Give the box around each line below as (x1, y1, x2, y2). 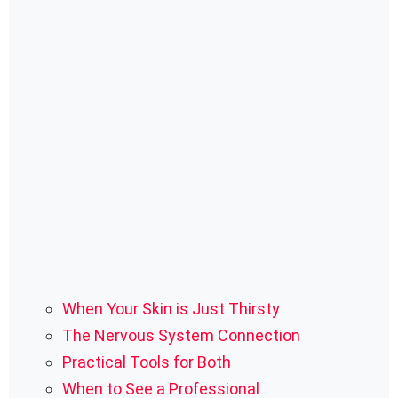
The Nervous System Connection (62, 326, 300, 346)
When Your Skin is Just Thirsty (62, 299, 280, 319)
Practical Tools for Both (62, 353, 231, 372)
